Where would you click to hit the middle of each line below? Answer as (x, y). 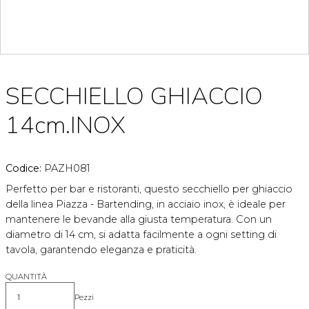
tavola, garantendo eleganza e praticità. (101, 249)
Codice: (25, 168)
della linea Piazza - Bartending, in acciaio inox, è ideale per (146, 204)
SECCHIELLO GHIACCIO (134, 96)
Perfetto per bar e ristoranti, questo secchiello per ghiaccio (149, 189)
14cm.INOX (66, 125)
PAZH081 (67, 168)
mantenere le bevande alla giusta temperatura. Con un (139, 219)
